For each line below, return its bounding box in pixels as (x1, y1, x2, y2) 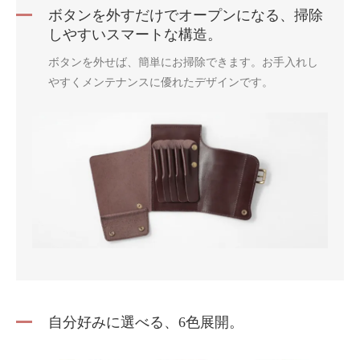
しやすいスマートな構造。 (48, 26, 222, 43)
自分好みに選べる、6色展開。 (48, 314, 243, 331)
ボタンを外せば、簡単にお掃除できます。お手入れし (48, 55, 318, 68)
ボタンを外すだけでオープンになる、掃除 (48, 6, 323, 23)
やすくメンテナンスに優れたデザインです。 (48, 76, 273, 88)
